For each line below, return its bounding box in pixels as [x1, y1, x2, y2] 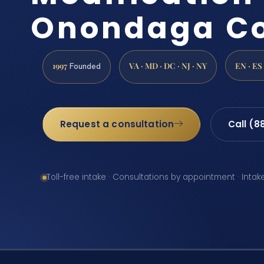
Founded [67, 60, 101, 71]
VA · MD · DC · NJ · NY [129, 60, 207, 71]
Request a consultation [60, 117, 174, 130]
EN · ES [235, 60, 262, 71]
